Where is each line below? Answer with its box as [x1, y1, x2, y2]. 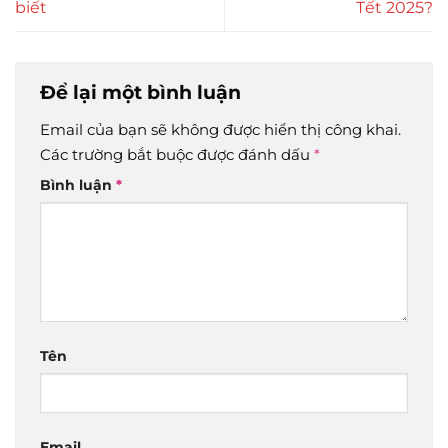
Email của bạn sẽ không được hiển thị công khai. [40, 119, 401, 139]
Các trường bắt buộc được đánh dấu [40, 144, 314, 164]
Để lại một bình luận [40, 80, 246, 105]
